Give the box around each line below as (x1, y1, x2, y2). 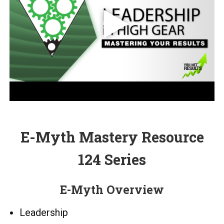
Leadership (19, 206, 68, 218)
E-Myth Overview (60, 181, 164, 197)
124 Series (78, 149, 146, 169)
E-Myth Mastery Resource (20, 127, 204, 146)
